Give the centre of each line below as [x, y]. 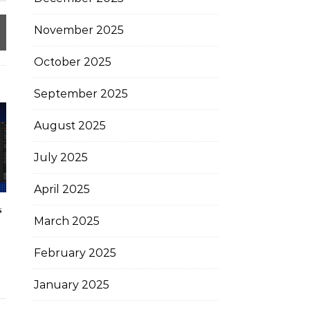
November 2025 [79, 30]
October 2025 [73, 62]
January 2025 [72, 285]
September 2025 [81, 94]
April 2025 [62, 189]
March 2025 [67, 221]
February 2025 [75, 253]
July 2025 [61, 157]
